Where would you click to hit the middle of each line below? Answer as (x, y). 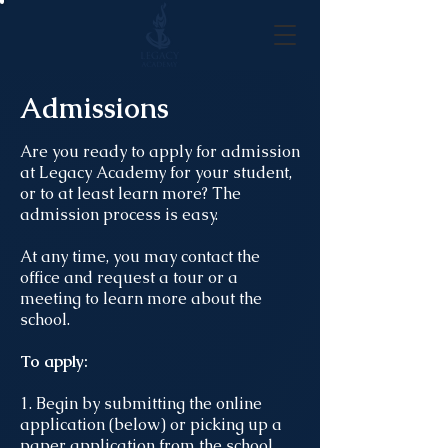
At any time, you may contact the (140, 256)
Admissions (94, 108)
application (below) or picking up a (151, 424)
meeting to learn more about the (141, 298)
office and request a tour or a (129, 277)
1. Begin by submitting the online (141, 403)
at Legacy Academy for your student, (156, 172)
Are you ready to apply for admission (160, 151)
